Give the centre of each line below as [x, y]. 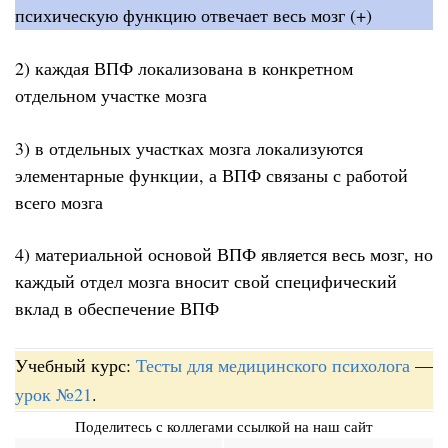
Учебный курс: [75, 364]
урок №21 [53, 393]
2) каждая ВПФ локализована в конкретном [184, 68]
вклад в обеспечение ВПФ [117, 308]
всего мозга [59, 201]
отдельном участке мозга [111, 95]
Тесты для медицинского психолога [273, 364]
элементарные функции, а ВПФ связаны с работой [211, 174]
